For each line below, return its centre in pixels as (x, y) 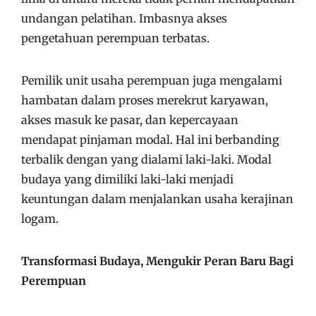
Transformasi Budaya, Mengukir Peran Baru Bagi (157, 261)
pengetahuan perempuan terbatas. (115, 38)
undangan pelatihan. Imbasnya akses (124, 18)
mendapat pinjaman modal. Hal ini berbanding (150, 140)
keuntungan (55, 199)
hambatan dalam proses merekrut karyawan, (145, 100)
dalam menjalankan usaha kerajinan (191, 199)
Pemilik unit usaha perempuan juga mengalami (152, 80)
